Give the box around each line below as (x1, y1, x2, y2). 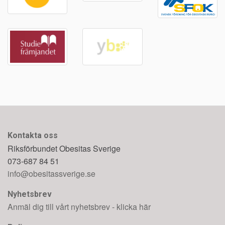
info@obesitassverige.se (8, 168, 95, 180)
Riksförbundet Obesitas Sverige (8, 143, 121, 155)
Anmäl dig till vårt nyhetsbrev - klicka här (8, 201, 151, 213)
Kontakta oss (8, 131, 58, 141)
